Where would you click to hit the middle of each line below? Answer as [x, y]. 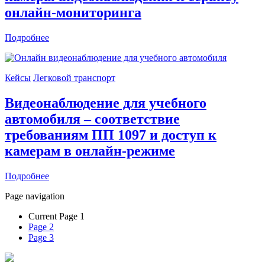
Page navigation [35, 196]
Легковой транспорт [74, 78]
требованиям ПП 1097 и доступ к [111, 135]
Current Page [54, 216]
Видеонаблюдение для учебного [106, 103]
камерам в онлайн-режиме [90, 151]
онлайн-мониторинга [73, 13]
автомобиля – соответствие [92, 119]
